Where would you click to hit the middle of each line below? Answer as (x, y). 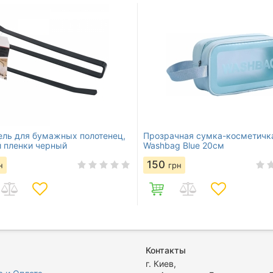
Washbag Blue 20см (184, 145)
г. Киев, (161, 264)
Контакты (166, 250)
